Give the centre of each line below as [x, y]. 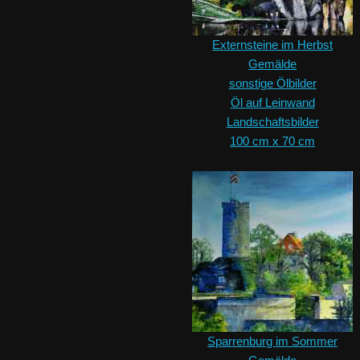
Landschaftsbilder [272, 122]
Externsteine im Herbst [273, 45]
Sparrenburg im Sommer [273, 342]
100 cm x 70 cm [273, 141]
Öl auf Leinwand [272, 103]
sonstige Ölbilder [272, 84]
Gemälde [273, 64]
